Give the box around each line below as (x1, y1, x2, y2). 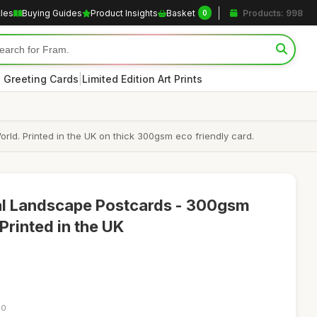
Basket (166, 7, 195, 18)
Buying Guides (22, 7, 82, 18)
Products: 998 (241, 7, 303, 18)
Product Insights (91, 7, 158, 18)
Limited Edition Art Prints (82, 72, 202, 85)
